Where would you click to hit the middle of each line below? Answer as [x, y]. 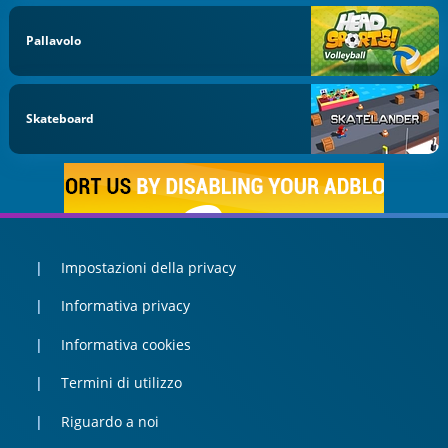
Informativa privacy [125, 306]
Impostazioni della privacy [148, 267]
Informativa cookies [125, 344]
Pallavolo [54, 40]
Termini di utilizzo [121, 383]
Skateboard [60, 119]
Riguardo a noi [109, 421]
